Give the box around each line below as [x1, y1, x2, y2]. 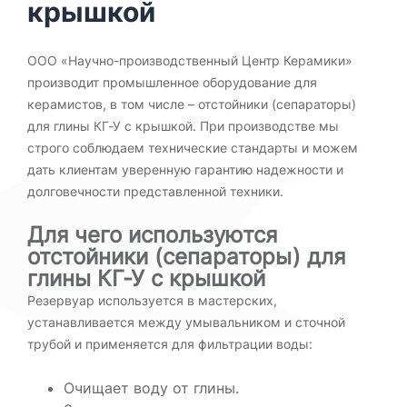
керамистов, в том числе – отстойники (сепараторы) [27, 96, 356, 112]
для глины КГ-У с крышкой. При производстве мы [27, 118, 339, 134]
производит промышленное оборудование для [27, 74, 317, 90]
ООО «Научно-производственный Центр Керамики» [27, 53, 352, 68]
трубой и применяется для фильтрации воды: [27, 336, 313, 352]
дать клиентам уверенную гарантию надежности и [27, 162, 343, 177]
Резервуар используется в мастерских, [27, 293, 277, 308]
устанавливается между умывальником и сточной [27, 314, 345, 330]
